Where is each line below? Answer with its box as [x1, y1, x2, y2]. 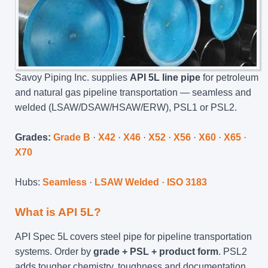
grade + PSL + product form [93, 246, 218, 257]
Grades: [15, 132, 51, 142]
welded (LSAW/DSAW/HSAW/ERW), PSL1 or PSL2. [15, 102, 237, 112]
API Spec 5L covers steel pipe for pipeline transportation [15, 231, 252, 242]
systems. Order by [15, 246, 93, 257]
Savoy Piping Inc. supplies [15, 72, 130, 83]
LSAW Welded [95, 176, 159, 187]
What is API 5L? [15, 205, 101, 218]
